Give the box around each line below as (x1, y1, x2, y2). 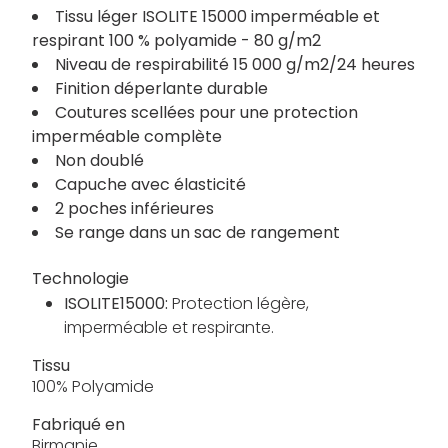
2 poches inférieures (55, 197, 214, 221)
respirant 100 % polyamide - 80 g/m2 (32, 29, 321, 53)
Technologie (32, 267, 129, 291)
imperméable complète (32, 125, 222, 149)
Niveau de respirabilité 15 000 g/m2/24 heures (55, 53, 415, 77)
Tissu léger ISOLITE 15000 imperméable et (55, 5, 380, 29)
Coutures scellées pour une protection (55, 101, 358, 125)
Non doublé (55, 149, 144, 173)
